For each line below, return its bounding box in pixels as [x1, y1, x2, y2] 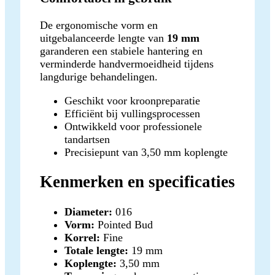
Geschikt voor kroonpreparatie [64, 95, 200, 107]
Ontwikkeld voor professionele [64, 120, 202, 133]
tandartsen [64, 133, 110, 146]
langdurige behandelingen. [40, 71, 158, 83]
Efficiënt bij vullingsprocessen [64, 107, 200, 120]
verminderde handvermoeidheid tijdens [40, 58, 214, 71]
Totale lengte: [64, 244, 128, 257]
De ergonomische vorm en [40, 19, 158, 32]
